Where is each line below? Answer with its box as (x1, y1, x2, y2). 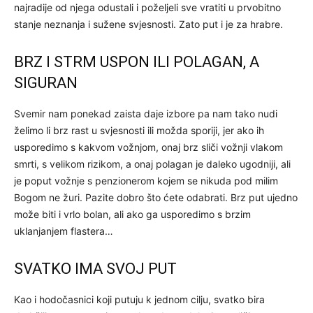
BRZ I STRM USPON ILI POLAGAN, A (14, 52, 259, 71)
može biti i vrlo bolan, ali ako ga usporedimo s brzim (14, 208, 251, 220)
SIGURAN (14, 73, 78, 92)
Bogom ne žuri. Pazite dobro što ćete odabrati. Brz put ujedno (14, 191, 298, 203)
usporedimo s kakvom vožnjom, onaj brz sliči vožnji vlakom (14, 140, 283, 153)
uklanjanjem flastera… (14, 224, 113, 237)
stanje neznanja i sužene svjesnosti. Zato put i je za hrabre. (14, 17, 283, 30)
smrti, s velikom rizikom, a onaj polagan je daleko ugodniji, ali (14, 157, 291, 170)
